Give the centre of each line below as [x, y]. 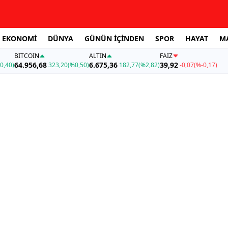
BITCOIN [26, 56]
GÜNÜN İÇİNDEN [114, 38]
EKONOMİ [19, 38]
